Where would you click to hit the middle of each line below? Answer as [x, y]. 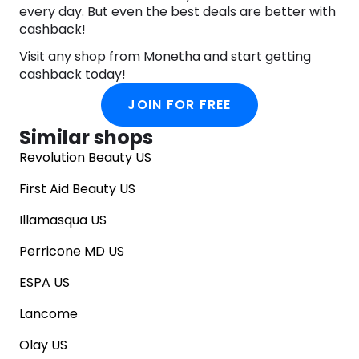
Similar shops [86, 138]
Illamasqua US [63, 220]
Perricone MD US [72, 252]
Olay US [43, 345]
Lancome [48, 314]
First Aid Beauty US [77, 189]
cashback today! [73, 75]
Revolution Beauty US [85, 158]
